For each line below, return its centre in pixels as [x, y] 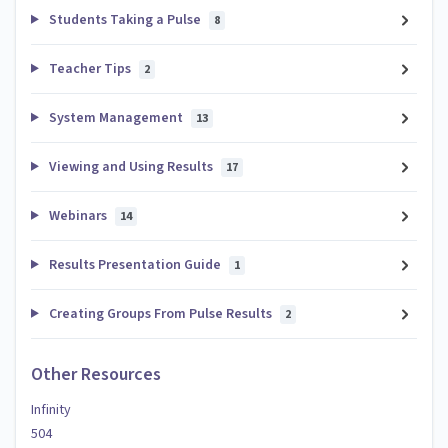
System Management [115, 117]
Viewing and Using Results [130, 166]
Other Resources [96, 375]
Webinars [77, 215]
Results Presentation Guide [134, 264]
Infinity [51, 410]
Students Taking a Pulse [124, 19]
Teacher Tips [89, 68]
